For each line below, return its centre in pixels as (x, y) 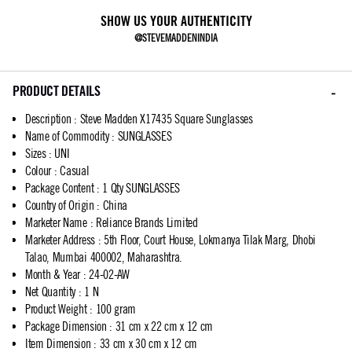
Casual (75, 171)
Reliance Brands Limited (147, 223)
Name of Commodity (67, 136)
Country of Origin (60, 205)
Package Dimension (66, 326)
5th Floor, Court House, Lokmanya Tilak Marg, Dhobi (209, 240)
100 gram (116, 309)
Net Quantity (51, 292)
